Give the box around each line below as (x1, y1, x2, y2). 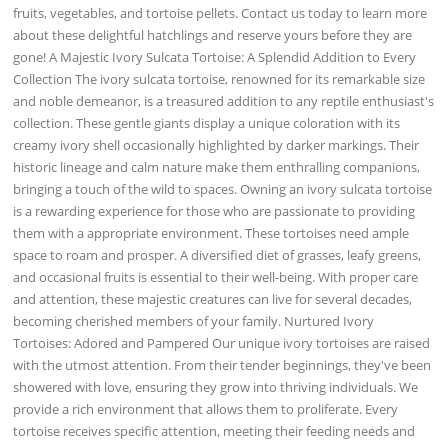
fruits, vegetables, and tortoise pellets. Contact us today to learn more (13, 3, 428, 22)
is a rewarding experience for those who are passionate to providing (13, 201, 416, 220)
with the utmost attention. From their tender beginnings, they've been (13, 355, 432, 374)
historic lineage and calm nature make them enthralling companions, (13, 157, 421, 176)
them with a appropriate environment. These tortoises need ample (13, 223, 410, 242)
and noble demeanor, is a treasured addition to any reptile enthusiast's (13, 91, 435, 110)
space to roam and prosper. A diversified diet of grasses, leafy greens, (13, 245, 422, 264)
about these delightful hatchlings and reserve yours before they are (13, 25, 413, 44)
